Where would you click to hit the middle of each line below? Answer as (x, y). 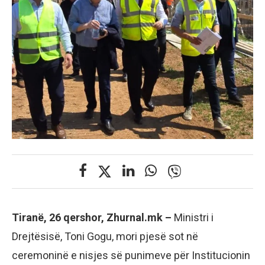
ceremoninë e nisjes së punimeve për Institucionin (131, 255)
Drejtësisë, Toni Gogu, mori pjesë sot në (105, 236)
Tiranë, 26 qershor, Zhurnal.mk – (92, 217)
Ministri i (193, 217)
